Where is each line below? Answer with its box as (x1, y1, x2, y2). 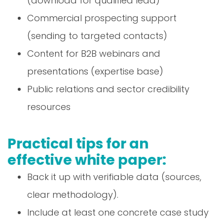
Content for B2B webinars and (27, 47, 160, 60)
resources (27, 100, 71, 113)
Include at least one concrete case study (27, 206, 209, 219)
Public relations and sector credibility (27, 82, 189, 95)
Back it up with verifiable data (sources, (27, 170, 201, 183)
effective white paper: (7, 150, 166, 170)
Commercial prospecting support (27, 11, 177, 24)
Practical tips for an (7, 134, 148, 153)
